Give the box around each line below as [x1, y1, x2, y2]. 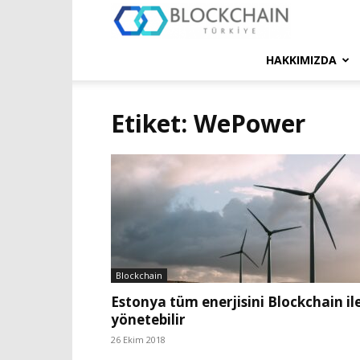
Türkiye [289, 51, 328, 67]
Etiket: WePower [111, 107, 305, 140]
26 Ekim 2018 [111, 333, 166, 346]
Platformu [289, 92, 342, 107]
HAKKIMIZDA [266, 52, 337, 67]
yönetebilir [111, 310, 185, 329]
